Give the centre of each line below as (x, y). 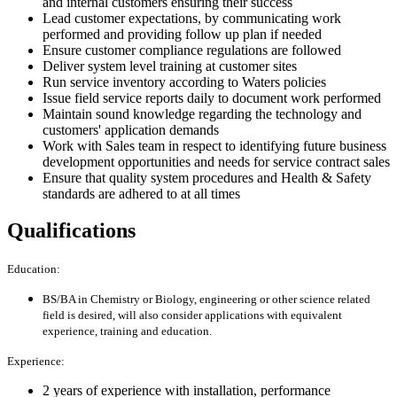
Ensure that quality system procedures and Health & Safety (207, 177)
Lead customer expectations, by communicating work (192, 18)
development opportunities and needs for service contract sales (216, 161)
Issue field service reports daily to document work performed (212, 97)
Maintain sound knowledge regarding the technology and (202, 113)
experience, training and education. (127, 331)
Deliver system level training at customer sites (170, 66)
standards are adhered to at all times (141, 193)
